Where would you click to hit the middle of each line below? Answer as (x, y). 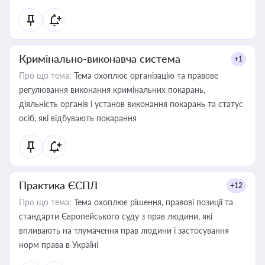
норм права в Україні (59, 245)
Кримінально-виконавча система (100, 59)
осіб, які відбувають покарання (78, 118)
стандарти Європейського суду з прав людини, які (116, 216)
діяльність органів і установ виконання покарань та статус (131, 104)
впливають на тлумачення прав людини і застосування (124, 230)
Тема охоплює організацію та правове (145, 75)
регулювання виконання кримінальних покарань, (112, 90)
